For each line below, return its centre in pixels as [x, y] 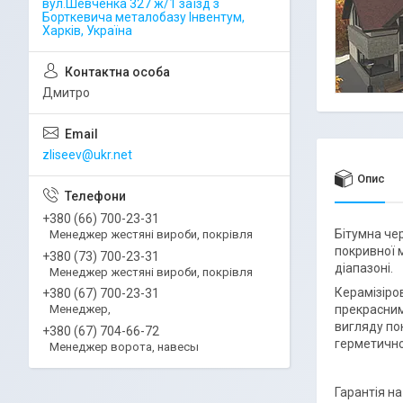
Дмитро [66, 93]
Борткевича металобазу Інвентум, [143, 17]
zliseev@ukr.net [87, 155]
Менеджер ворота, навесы [124, 347]
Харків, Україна [87, 31]
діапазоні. [364, 269]
